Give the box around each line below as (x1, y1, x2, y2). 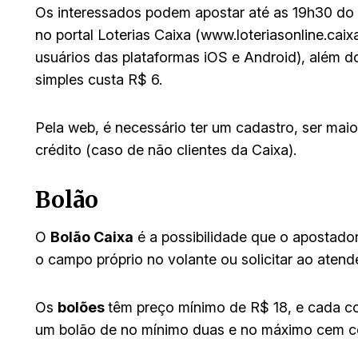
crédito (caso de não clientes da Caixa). (35, 141, 296, 158)
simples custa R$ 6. (35, 70, 162, 88)
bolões (58, 298, 108, 316)
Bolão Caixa (50, 228, 133, 245)
